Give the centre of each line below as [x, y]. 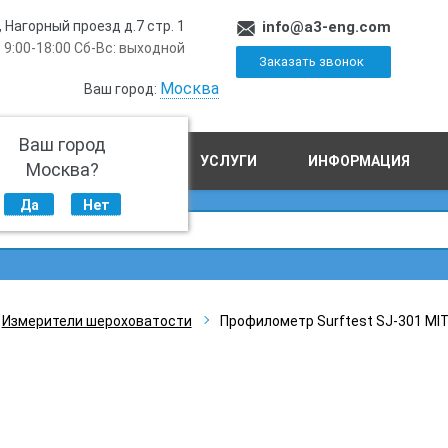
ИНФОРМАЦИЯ [359, 161]
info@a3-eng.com [327, 27]
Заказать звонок [311, 61]
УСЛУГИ [228, 161]
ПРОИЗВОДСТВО [90, 161]
